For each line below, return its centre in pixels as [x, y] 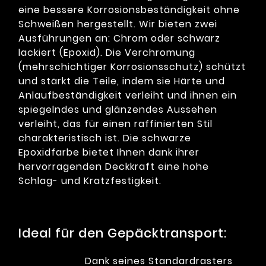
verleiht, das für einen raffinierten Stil [115, 124]
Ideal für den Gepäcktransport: [123, 233]
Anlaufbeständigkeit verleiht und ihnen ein [128, 96]
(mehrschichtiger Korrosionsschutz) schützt [132, 67]
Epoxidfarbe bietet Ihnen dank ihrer [109, 153]
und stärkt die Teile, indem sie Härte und [122, 81]
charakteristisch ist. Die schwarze [105, 138]
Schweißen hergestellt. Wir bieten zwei [118, 24]
